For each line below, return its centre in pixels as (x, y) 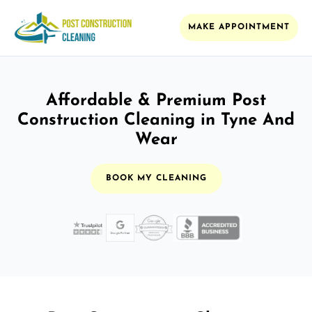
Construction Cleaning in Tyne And (156, 120)
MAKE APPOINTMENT (239, 28)
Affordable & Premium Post (156, 101)
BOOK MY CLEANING (156, 178)
